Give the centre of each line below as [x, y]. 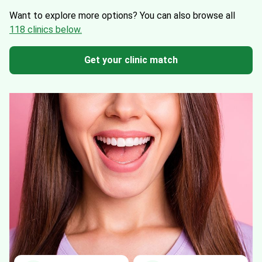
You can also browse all [187, 15]
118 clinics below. [46, 30]
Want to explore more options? [75, 15]
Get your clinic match [131, 60]
